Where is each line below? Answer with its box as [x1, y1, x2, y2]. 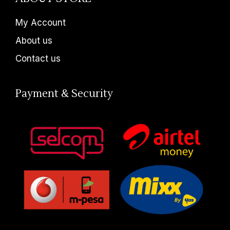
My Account [15, 17, 66, 28]
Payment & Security [15, 87, 113, 101]
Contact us [15, 53, 61, 64]
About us [15, 35, 52, 46]
